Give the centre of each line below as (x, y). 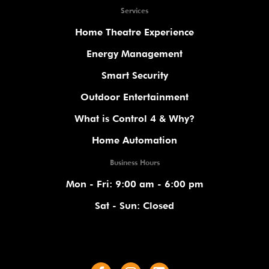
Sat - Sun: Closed (134, 206)
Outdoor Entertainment (134, 97)
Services (134, 11)
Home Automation (134, 141)
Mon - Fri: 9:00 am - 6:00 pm (134, 184)
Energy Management (134, 54)
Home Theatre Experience (134, 32)
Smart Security (134, 76)
